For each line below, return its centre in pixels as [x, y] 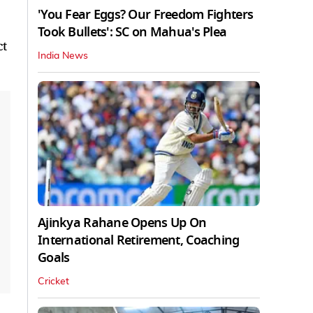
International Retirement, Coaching [139, 240]
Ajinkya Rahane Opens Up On [122, 223]
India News [63, 56]
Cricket [53, 281]
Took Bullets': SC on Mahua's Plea [132, 32]
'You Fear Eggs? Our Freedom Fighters [146, 14]
